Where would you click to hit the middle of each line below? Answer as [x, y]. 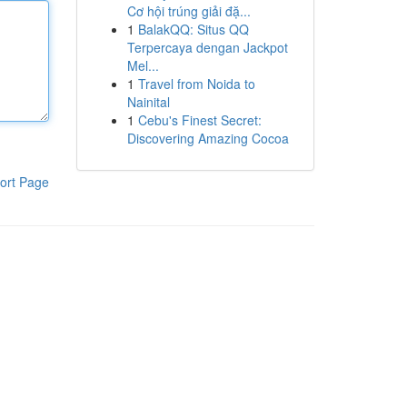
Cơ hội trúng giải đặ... [189, 11]
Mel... [143, 65]
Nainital [148, 102]
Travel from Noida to [196, 84]
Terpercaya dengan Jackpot [207, 47]
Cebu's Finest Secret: [199, 120]
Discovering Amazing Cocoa [208, 138]
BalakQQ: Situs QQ [193, 29]
